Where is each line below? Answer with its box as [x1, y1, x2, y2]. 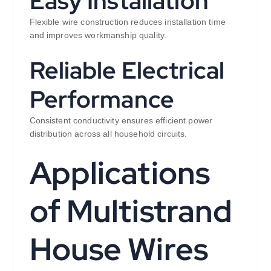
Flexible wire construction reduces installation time [29, 17, 226, 27]
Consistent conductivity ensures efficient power [29, 116, 213, 126]
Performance [29, 83, 175, 116]
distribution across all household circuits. [29, 129, 188, 139]
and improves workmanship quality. [29, 30, 167, 41]
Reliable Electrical [29, 54, 225, 87]
